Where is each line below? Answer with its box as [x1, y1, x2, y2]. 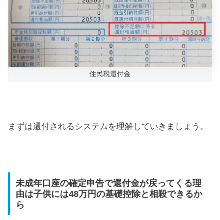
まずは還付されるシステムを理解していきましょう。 [8, 122, 208, 132]
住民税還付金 [89, 70, 131, 78]
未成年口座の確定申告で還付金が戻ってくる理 [15, 178, 201, 188]
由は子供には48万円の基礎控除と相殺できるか [15, 189, 202, 199]
